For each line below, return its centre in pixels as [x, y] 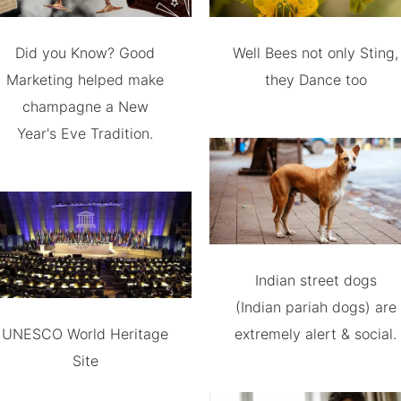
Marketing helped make [85, 80]
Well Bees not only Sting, [316, 53]
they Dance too [316, 80]
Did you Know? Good [85, 53]
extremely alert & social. [316, 334]
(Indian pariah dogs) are [316, 307]
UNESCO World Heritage [85, 334]
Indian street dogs [316, 280]
